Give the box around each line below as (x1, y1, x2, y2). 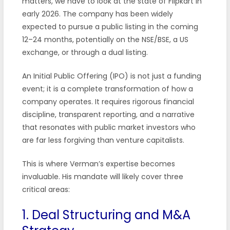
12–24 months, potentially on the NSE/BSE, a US (22, 34, 188, 45)
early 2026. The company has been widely (22, 8, 173, 19)
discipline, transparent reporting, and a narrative (22, 109, 195, 120)
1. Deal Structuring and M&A (22, 206, 190, 223)
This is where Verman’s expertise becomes (22, 158, 175, 169)
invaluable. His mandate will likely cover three (22, 171, 183, 182)
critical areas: (22, 184, 70, 195)
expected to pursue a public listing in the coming (22, 21, 198, 32)
